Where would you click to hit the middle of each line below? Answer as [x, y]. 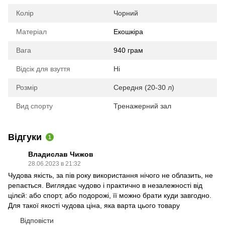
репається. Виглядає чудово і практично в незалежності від [105, 185]
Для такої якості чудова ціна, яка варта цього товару [94, 205]
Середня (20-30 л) [144, 87]
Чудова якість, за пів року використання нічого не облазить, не [110, 175]
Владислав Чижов [61, 154]
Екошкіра [128, 31]
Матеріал [31, 31]
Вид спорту [34, 106]
